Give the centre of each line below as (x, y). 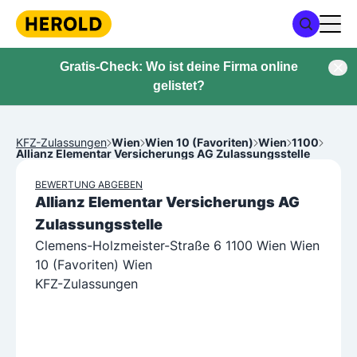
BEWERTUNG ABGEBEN (89, 184)
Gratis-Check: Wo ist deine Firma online (178, 67)
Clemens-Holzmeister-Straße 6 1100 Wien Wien (177, 245)
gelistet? (178, 86)
